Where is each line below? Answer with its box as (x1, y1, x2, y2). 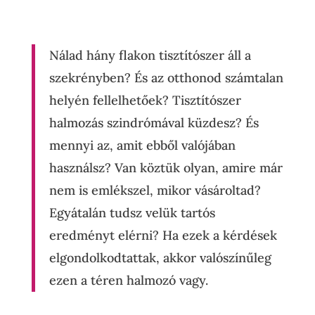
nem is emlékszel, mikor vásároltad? (49, 182, 261, 198)
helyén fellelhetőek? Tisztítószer (49, 92, 241, 108)
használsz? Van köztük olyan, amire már (49, 160, 283, 176)
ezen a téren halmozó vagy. (49, 272, 212, 288)
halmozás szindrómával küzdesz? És (49, 115, 259, 131)
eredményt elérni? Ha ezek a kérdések (49, 227, 277, 243)
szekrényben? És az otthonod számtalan (49, 70, 283, 86)
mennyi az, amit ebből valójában (49, 137, 236, 153)
